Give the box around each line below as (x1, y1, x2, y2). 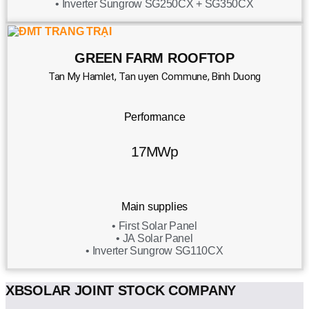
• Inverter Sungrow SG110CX (86, 245, 223, 257)
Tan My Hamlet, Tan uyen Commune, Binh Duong (48, 70, 261, 83)
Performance (123, 111, 186, 123)
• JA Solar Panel (116, 232, 193, 245)
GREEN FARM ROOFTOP (74, 50, 235, 66)
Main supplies (121, 201, 188, 213)
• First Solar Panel (112, 220, 197, 232)
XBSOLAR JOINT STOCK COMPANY (6, 283, 236, 299)
